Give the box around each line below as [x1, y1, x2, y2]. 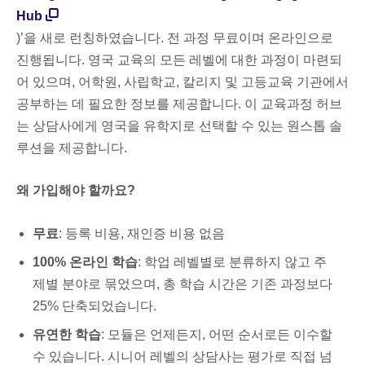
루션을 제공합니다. [16, 140, 127, 155]
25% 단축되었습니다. [33, 299, 156, 314]
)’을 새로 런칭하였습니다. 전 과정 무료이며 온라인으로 [16, 30, 333, 45]
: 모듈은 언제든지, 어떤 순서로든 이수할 [101, 328, 332, 342]
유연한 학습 [33, 328, 101, 342]
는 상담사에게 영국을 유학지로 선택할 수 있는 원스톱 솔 [16, 118, 342, 133]
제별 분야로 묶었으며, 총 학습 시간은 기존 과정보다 [33, 277, 332, 292]
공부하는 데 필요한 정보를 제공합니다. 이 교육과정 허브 [16, 96, 342, 111]
